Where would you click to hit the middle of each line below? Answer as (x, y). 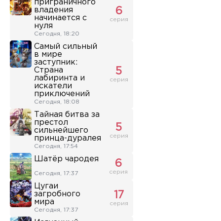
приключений (62, 94)
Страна (49, 71)
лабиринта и (59, 78)
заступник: (56, 63)
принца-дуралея (68, 139)
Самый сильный (66, 47)
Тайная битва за (67, 115)
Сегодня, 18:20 (57, 34)
